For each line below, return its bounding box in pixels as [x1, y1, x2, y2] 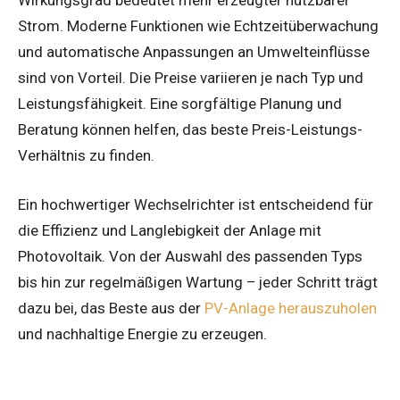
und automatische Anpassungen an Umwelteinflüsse [18, 43, 370, 62]
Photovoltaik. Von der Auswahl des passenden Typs [18, 247, 362, 266]
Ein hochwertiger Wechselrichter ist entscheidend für [18, 196, 373, 214]
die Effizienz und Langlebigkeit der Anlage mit [18, 221, 321, 240]
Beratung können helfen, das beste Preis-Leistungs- [18, 121, 362, 139]
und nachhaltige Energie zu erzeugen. [18, 325, 267, 344]
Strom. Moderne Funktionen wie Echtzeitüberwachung [18, 17, 379, 36]
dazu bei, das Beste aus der [18, 299, 201, 318]
